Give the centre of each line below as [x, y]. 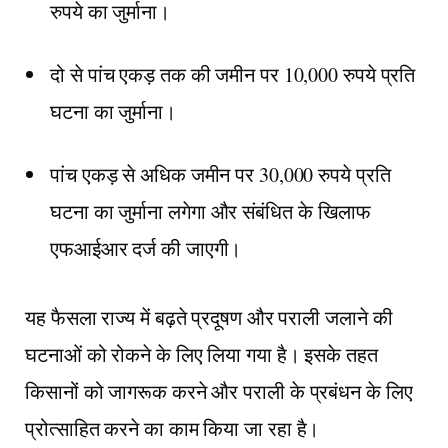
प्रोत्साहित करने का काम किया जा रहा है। [172, 428]
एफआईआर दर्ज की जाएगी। [146, 249]
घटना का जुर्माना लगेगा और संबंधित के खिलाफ [211, 212]
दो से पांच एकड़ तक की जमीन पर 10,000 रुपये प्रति [233, 75]
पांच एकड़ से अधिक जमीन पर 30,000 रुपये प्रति [220, 175]
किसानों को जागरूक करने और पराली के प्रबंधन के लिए [219, 391]
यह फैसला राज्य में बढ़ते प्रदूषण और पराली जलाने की [209, 317]
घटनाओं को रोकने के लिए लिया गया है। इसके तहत [201, 354]
